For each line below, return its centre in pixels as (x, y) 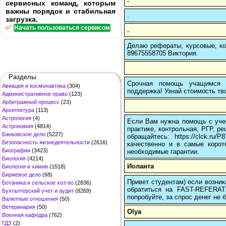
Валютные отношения (30, 199)
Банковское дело (24, 134)
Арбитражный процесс (31, 102)
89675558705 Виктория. (163, 53)
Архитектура (18, 110)
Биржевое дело (21, 175)
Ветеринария (19, 207)
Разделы (22, 77)
